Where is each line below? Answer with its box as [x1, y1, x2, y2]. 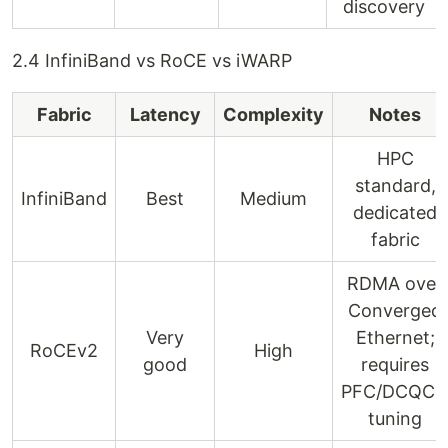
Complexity [223, 104, 324, 125]
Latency [129, 104, 201, 125]
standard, [354, 175, 436, 196]
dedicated [353, 202, 437, 223]
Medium [240, 188, 307, 209]
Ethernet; [355, 327, 435, 348]
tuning [368, 408, 422, 429]
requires [361, 354, 429, 375]
